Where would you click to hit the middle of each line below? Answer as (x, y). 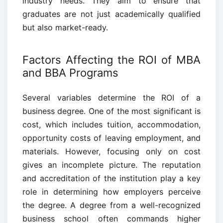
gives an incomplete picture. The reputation (111, 165)
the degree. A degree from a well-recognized (111, 205)
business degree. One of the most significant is (111, 111)
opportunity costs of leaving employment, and (111, 138)
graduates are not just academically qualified (111, 14)
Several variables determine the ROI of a (111, 97)
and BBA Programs (70, 72)
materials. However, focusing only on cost (111, 151)
